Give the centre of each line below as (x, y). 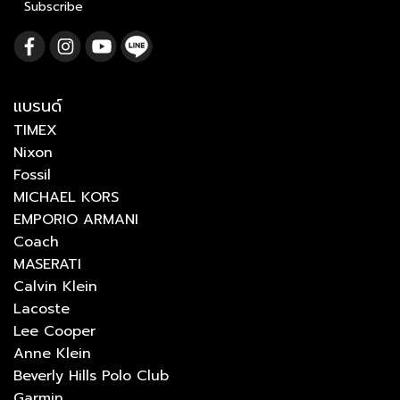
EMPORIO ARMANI (76, 219)
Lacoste (42, 308)
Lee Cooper (54, 331)
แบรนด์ (37, 106)
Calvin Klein (55, 286)
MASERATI (47, 264)
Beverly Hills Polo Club (91, 375)
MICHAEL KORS (66, 197)
